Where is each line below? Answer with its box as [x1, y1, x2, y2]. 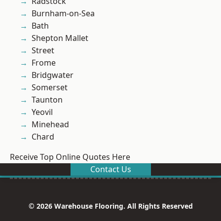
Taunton [32, 94, 63, 106]
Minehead [32, 119, 69, 130]
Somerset [32, 82, 68, 93]
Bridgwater [32, 70, 74, 81]
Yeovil [32, 107, 53, 118]
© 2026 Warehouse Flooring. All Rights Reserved [28, 201, 193, 211]
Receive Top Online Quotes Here [10, 151, 130, 163]
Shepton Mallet [32, 33, 88, 44]
